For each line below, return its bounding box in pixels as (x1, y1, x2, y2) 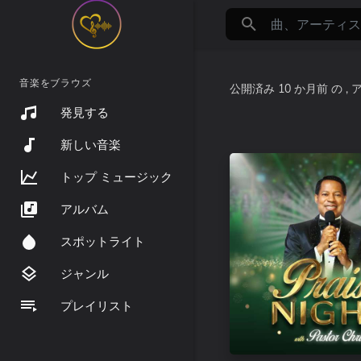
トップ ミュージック (60, 170, 172, 185)
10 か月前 (278, 81, 328, 96)
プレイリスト (60, 299, 133, 313)
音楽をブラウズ (19, 77, 92, 89)
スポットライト (60, 234, 145, 249)
